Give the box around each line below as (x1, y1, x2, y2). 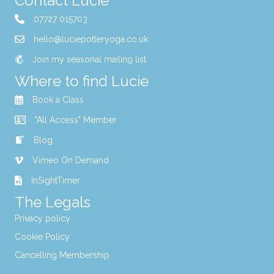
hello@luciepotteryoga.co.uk (34, 34, 148, 45)
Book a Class (32, 95, 84, 105)
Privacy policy (15, 213, 70, 224)
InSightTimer (31, 176, 80, 186)
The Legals (15, 193, 91, 212)
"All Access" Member (35, 115, 117, 125)
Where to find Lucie (15, 72, 149, 91)
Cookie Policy (15, 232, 70, 242)
